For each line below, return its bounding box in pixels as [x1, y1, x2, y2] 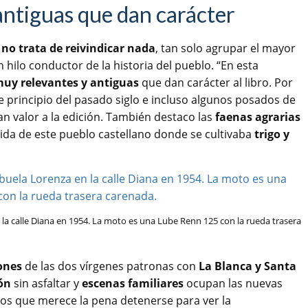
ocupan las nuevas [184, 276, 283, 291]
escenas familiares [82, 276, 184, 291]
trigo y [254, 126, 289, 142]
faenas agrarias [215, 109, 300, 125]
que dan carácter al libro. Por [139, 75, 293, 91]
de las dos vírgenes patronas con [25, 258, 199, 274]
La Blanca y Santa [199, 258, 296, 274]
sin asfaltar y [11, 276, 82, 291]
